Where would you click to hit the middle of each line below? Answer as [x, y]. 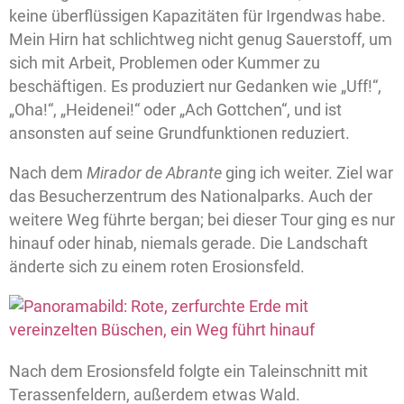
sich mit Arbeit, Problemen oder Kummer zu [165, 63]
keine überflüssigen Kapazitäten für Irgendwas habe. [197, 16]
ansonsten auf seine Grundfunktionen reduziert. [179, 133]
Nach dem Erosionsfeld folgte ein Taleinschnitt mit [188, 372]
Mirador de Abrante [154, 173]
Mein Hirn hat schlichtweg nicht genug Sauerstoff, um [201, 40]
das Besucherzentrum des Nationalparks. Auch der [191, 197]
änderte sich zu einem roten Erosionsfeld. [157, 267]
